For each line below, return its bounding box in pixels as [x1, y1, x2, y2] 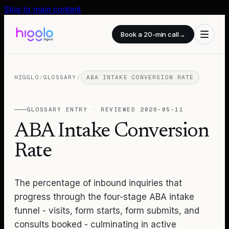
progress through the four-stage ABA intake [14, 192, 194, 202]
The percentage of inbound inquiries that [14, 178, 182, 188]
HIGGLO [14, 74, 39, 81]
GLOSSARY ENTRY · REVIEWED [27, 106, 141, 113]
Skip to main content [4, 4, 81, 15]
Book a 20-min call [121, 30, 179, 38]
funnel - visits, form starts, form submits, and [14, 205, 199, 216]
